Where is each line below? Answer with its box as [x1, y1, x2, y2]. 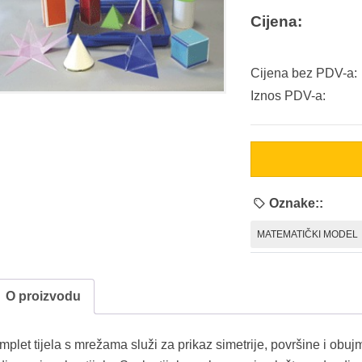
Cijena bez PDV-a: [250, 66, 358, 80]
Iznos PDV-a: [250, 89, 326, 103]
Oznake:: [268, 196, 323, 210]
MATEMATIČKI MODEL [257, 228, 359, 240]
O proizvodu [6, 288, 81, 303]
